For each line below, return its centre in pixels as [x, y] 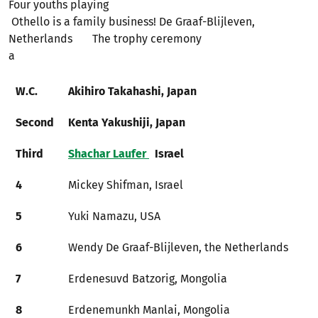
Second [35, 122]
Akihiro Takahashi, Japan [132, 91]
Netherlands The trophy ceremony [105, 39]
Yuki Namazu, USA [114, 216]
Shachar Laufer [109, 154]
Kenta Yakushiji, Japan [127, 122]
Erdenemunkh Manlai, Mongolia [149, 310]
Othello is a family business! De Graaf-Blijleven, [132, 22]
